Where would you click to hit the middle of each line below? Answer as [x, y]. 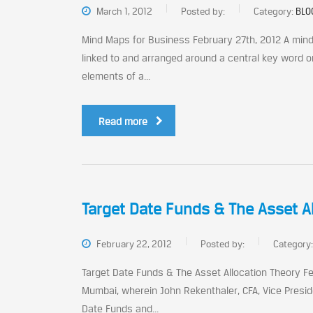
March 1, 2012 [123, 11]
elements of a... [116, 76]
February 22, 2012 [133, 244]
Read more [123, 121]
